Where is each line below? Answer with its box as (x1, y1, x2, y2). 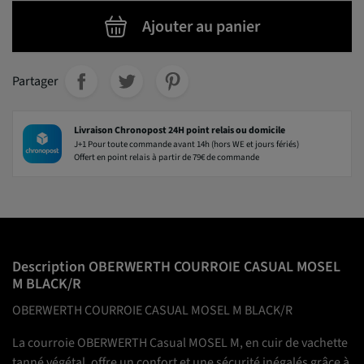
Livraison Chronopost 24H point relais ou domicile (74, 123, 286, 138)
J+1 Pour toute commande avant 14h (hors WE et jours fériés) (74, 138, 300, 151)
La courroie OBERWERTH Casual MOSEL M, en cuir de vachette (12, 334, 348, 353)
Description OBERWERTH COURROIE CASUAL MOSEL (12, 257, 340, 278)
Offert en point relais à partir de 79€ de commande (74, 151, 260, 164)
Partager (12, 72, 58, 91)
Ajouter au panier (141, 15, 260, 39)
